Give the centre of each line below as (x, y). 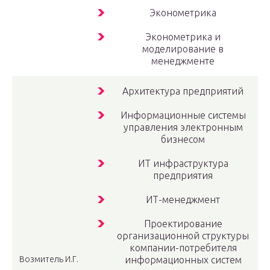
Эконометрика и (183, 37)
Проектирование (183, 224)
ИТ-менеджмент (183, 200)
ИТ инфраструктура (183, 164)
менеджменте (183, 61)
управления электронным (183, 127)
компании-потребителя (183, 248)
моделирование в (183, 49)
